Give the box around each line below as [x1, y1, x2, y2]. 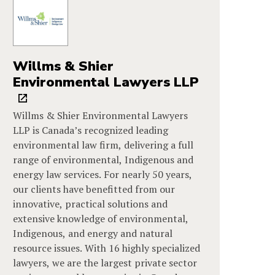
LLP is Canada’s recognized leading [13, 123, 169, 137]
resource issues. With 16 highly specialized [13, 241, 201, 255]
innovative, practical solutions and [13, 196, 168, 211]
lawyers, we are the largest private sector [13, 255, 198, 269]
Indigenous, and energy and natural [13, 226, 173, 240]
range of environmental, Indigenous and [13, 152, 194, 166]
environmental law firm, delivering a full [13, 137, 194, 152]
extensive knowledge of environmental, [13, 211, 189, 225]
